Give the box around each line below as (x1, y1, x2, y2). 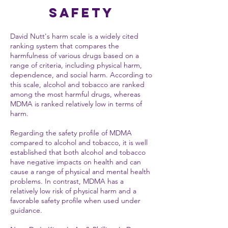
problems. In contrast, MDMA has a (10, 177, 124, 186)
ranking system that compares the (10, 41, 119, 50)
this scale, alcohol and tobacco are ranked (10, 80, 145, 89)
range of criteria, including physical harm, (10, 61, 142, 70)
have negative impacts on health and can (10, 157, 141, 166)
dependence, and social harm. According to (10, 70, 152, 79)
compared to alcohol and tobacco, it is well (10, 138, 148, 147)
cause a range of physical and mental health (10, 167, 150, 176)
